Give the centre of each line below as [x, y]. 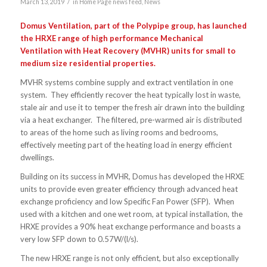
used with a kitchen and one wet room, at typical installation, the [131, 214]
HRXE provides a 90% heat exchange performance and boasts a [130, 226]
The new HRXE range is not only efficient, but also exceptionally [129, 258]
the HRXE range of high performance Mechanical [111, 38]
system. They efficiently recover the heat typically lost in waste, [130, 94]
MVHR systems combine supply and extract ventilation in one [126, 82]
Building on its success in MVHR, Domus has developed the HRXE [132, 176]
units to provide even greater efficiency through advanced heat [129, 189]
